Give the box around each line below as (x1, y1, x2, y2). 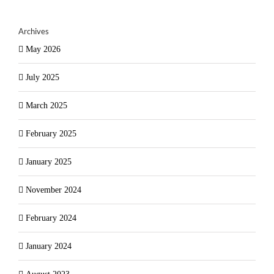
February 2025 (26, 128, 76, 138)
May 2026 (26, 44, 61, 54)
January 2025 (26, 157, 72, 166)
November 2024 (26, 185, 81, 194)
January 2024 (26, 241, 72, 251)
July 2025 (26, 72, 59, 82)
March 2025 (26, 100, 67, 110)
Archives (18, 26, 49, 37)
